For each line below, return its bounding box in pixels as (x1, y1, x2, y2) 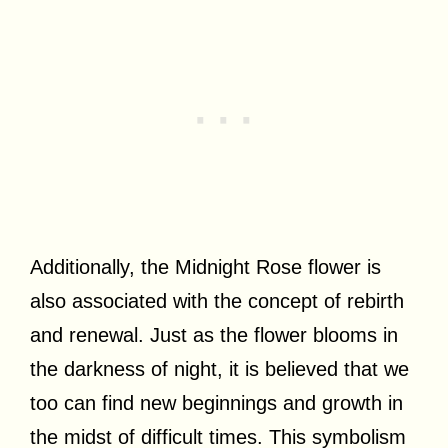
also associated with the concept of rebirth (30, 289, 404, 312)
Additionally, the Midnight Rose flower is (30, 255, 381, 278)
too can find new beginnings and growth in (30, 391, 403, 414)
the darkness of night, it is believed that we (30, 357, 409, 380)
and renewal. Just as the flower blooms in (30, 323, 398, 346)
